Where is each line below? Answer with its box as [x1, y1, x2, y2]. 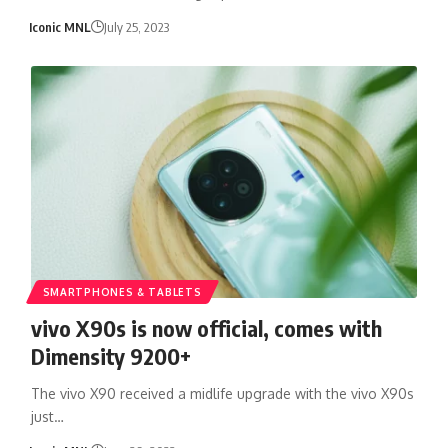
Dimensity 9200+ [30, 341, 191, 370]
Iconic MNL [29, 18, 92, 35]
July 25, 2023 [104, 18, 170, 35]
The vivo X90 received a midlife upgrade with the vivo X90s [30, 384, 414, 402]
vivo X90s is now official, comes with [30, 313, 382, 342]
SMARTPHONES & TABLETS [42, 285, 202, 298]
